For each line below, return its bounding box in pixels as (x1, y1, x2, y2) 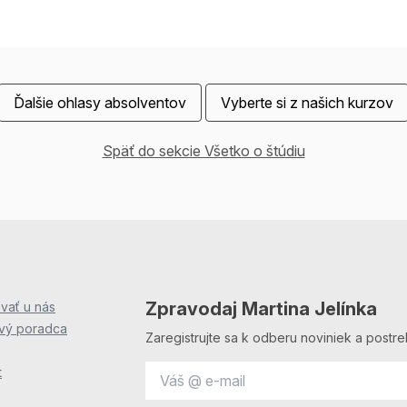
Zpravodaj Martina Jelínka (145, 298, 377, 321)
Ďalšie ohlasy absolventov (14, 94, 186, 113)
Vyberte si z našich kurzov (221, 94, 393, 113)
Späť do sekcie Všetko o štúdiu (102, 142, 305, 161)
